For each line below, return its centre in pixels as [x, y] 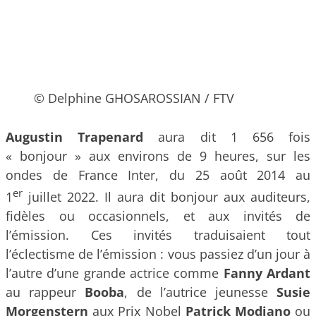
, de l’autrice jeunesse [201, 292]
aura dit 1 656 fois [235, 137]
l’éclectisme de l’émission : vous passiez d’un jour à [158, 254]
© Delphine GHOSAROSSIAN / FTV [134, 98]
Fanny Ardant [267, 273]
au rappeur [45, 292]
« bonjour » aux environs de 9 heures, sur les [158, 156]
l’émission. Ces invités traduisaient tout [158, 235]
